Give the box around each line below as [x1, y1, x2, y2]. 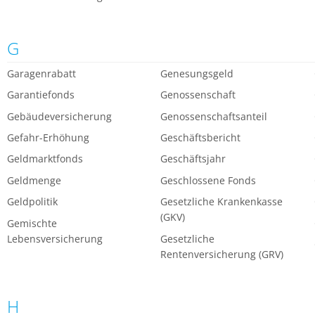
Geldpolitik [7, 195, 58, 209]
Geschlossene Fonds [160, 173, 257, 187]
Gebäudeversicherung [7, 109, 112, 123]
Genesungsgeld [160, 66, 234, 80]
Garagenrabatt [7, 66, 76, 80]
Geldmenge [7, 173, 61, 187]
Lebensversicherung [7, 231, 103, 245]
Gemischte [7, 216, 57, 230]
